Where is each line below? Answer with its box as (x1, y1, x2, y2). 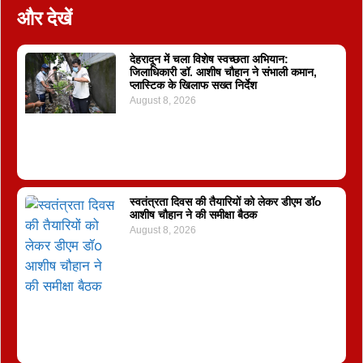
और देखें (17, 6, 72, 30)
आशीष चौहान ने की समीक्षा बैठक (129, 208, 257, 222)
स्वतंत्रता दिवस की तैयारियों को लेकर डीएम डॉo (129, 195, 322, 209)
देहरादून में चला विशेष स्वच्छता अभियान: (129, 52, 288, 66)
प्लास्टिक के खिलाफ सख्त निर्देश (129, 78, 257, 92)
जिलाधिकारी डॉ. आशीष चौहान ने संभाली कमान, (129, 65, 317, 79)
